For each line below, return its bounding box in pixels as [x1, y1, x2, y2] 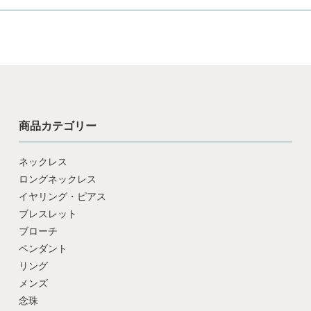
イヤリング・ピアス [18, 190, 106, 202]
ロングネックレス [18, 173, 96, 185]
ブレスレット [18, 208, 77, 219]
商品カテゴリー [18, 119, 96, 132]
